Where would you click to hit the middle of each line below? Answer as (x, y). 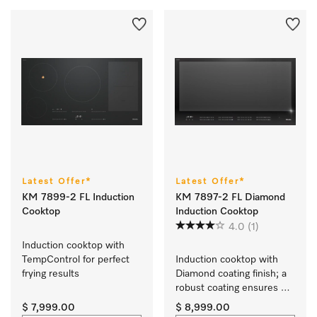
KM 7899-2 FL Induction (78, 198)
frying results (51, 274)
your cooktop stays (218, 302)
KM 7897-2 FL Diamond (230, 198)
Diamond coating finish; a (231, 274)
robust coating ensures (227, 288)
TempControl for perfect (76, 260)
